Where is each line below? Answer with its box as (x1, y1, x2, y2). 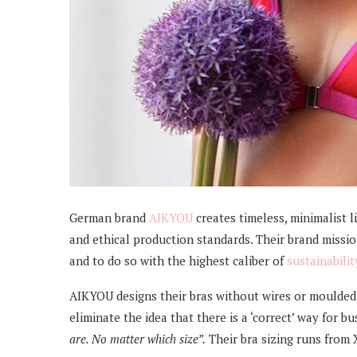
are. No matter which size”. (69, 330, 206, 347)
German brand (69, 209, 149, 226)
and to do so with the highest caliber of (69, 252, 287, 269)
